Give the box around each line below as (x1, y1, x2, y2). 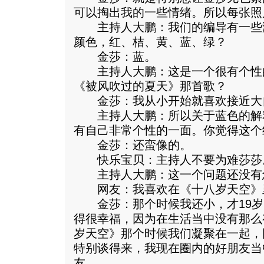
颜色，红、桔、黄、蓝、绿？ (74, 35, 227, 48)
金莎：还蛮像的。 (74, 138, 192, 151)
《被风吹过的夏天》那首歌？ (74, 80, 227, 93)
